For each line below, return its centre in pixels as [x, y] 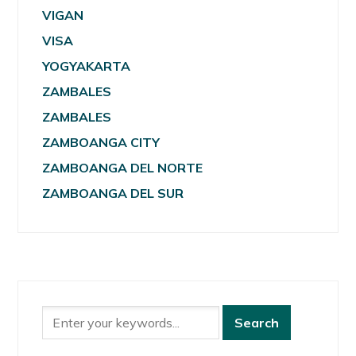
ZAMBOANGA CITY [101, 142]
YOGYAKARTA [87, 66]
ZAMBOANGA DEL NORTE [123, 167]
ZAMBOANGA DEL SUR [113, 193]
